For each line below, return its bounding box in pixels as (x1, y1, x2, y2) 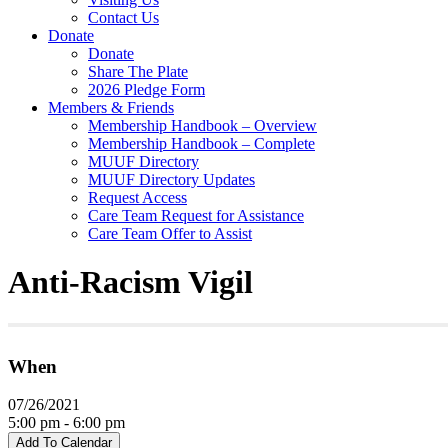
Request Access (88, 188, 187, 206)
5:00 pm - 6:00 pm (8, 414, 125, 432)
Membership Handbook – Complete (88, 134, 315, 152)
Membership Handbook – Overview (88, 116, 317, 134)
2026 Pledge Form (88, 80, 205, 98)
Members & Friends (48, 98, 174, 116)
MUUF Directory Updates (88, 170, 255, 188)
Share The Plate (88, 62, 188, 80)
